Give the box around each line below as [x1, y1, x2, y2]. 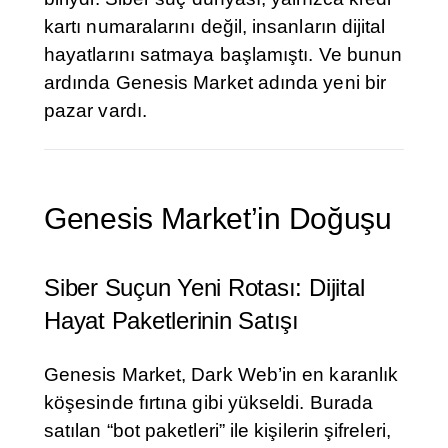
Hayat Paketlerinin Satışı [44, 307, 299, 335]
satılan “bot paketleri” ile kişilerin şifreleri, [44, 420, 391, 442]
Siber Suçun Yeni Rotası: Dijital [44, 274, 365, 302]
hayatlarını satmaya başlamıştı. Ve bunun [44, 44, 403, 66]
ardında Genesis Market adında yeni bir [44, 72, 387, 94]
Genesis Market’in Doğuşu [44, 202, 392, 236]
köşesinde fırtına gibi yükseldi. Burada [44, 392, 374, 414]
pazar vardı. [44, 100, 147, 122]
